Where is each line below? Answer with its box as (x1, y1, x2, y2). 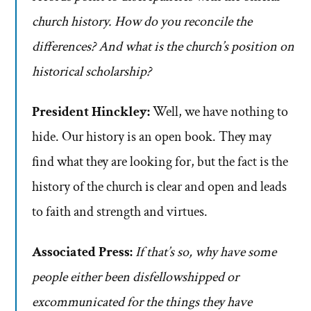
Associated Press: (32, 243, 133, 262)
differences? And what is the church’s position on (32, 37, 294, 56)
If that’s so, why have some (135, 243, 276, 262)
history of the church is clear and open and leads (32, 178, 287, 196)
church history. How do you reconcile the (32, 12, 252, 31)
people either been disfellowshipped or (32, 268, 239, 287)
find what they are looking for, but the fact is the (32, 153, 288, 171)
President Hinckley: (32, 103, 150, 121)
